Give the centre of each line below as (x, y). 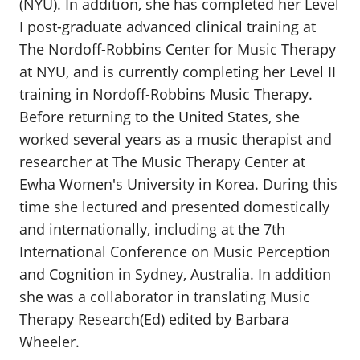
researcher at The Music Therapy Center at (162, 162)
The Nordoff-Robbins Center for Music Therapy (178, 49)
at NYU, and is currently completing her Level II (178, 72)
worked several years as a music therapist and (176, 139)
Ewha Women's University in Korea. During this (178, 184)
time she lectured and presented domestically (174, 207)
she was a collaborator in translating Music (165, 297)
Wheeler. (49, 342)
